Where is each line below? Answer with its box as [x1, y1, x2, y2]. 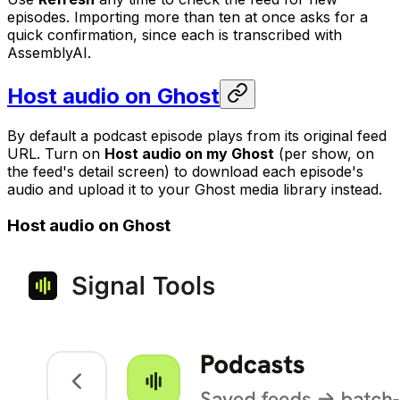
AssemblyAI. [7, 44, 91, 62]
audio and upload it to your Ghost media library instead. [7, 179, 382, 198]
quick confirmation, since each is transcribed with [7, 26, 342, 45]
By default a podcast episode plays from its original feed [7, 126, 387, 145]
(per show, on [274, 144, 374, 162]
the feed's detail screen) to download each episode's [7, 162, 363, 180]
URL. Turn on [7, 144, 104, 162]
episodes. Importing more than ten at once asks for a [7, 8, 368, 27]
